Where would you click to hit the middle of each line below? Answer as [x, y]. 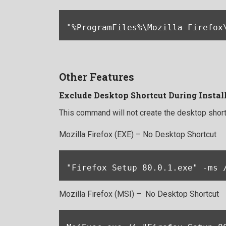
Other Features [97, 77]
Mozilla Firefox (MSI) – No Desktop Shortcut [139, 194]
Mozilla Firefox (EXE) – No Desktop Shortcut [138, 135]
